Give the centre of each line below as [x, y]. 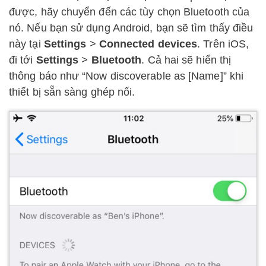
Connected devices [148, 44]
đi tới [23, 60]
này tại [26, 44]
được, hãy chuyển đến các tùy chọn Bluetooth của [129, 12]
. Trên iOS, [223, 44]
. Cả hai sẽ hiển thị [186, 60]
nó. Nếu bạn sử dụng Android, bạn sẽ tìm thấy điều [131, 28]
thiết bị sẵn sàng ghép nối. [72, 92]
